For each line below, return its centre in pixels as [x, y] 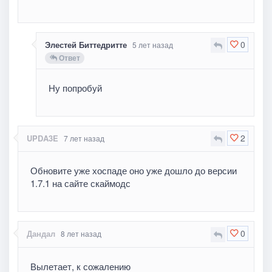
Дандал [41, 234]
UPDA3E [43, 138]
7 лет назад [84, 138]
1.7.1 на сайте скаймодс [81, 183]
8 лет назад [81, 234]
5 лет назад [153, 45]
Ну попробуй [76, 88]
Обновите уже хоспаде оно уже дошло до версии [134, 171]
